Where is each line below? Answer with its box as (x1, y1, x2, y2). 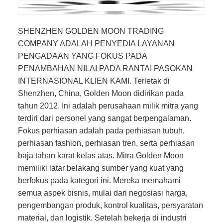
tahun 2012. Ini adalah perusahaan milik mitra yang (18, 101, 198, 110)
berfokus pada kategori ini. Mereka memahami (18, 175, 181, 185)
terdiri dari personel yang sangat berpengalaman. (18, 113, 191, 122)
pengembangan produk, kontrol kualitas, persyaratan (18, 200, 203, 210)
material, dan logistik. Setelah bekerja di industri (18, 213, 187, 222)
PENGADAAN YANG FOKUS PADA (18, 51, 147, 60)
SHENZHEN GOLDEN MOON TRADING (18, 26, 164, 35)
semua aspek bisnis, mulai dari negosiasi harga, (18, 188, 188, 197)
